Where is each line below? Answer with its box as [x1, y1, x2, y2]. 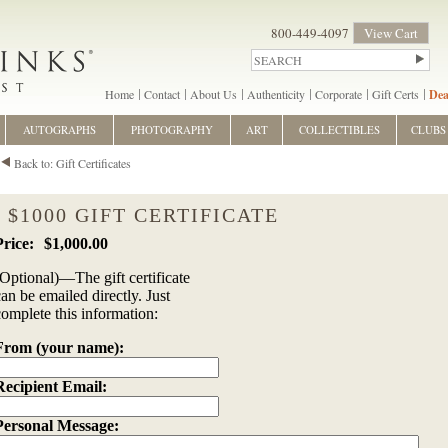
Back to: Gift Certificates [14, 155, 131, 171]
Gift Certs [372, 86, 419, 102]
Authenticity [247, 86, 305, 102]
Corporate [315, 86, 362, 102]
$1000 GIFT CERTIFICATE [8, 204, 279, 227]
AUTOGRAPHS [23, 122, 96, 137]
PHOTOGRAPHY [131, 122, 213, 137]
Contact [144, 86, 180, 102]
